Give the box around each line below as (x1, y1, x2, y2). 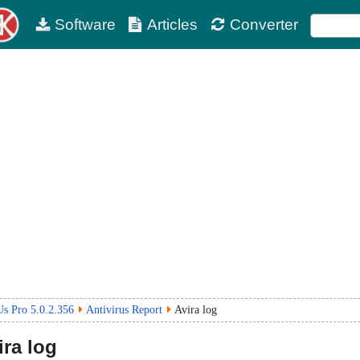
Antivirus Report (86, 304, 162, 316)
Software (54, 16, 116, 33)
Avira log (174, 304, 217, 316)
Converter (229, 16, 298, 33)
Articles (147, 16, 198, 33)
